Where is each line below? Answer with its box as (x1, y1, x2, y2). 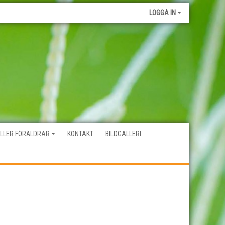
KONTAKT (67, 130, 93, 138)
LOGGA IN (149, 9, 176, 17)
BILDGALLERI (105, 130, 141, 138)
